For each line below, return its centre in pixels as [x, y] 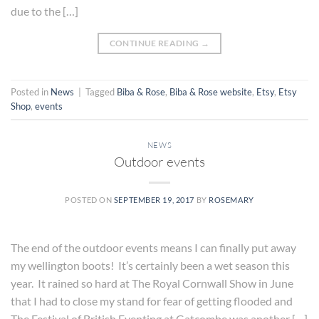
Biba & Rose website [211, 91]
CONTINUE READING [155, 43]
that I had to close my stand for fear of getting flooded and [152, 301]
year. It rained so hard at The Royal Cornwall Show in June [152, 283]
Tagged [101, 91]
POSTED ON [89, 200]
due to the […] [45, 11]
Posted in [31, 91]
